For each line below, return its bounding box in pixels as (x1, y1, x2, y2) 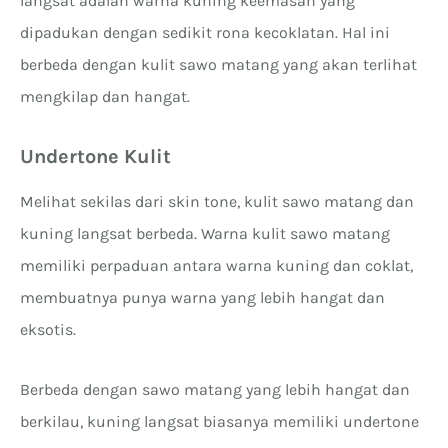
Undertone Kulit (20, 144, 176, 168)
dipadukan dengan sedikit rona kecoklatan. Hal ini (20, 22, 390, 42)
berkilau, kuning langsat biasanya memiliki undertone (20, 411, 419, 431)
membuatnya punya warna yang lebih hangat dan (20, 287, 385, 307)
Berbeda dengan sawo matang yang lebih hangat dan (20, 379, 410, 399)
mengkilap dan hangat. (20, 86, 194, 106)
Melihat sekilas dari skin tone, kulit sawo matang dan (20, 191, 414, 211)
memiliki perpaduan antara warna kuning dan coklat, (20, 255, 413, 275)
